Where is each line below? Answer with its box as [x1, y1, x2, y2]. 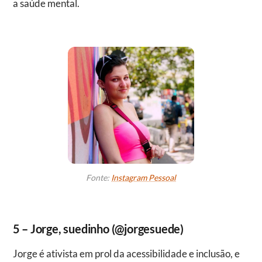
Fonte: [86, 172, 111, 182]
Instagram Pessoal [111, 172, 176, 182]
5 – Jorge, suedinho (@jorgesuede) [12, 221, 184, 236]
